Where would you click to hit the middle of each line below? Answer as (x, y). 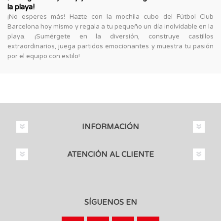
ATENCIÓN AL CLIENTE (110, 154)
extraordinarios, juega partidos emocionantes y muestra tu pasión (110, 46)
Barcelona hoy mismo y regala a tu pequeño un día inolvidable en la (110, 26)
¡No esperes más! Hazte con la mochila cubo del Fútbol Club (110, 17)
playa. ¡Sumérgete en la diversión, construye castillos (110, 36)
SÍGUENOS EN (110, 202)
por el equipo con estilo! (44, 56)
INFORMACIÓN (110, 127)
